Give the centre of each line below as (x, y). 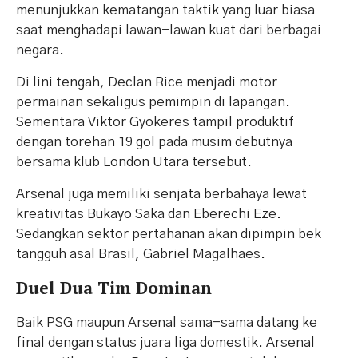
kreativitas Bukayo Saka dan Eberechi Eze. (149, 214)
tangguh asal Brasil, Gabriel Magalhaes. (141, 254)
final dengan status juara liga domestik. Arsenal (165, 343)
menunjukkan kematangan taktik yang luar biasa (165, 10)
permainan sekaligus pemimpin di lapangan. (153, 102)
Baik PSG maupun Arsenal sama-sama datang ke (167, 323)
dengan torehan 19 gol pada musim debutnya (154, 142)
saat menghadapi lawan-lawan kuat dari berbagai (169, 30)
